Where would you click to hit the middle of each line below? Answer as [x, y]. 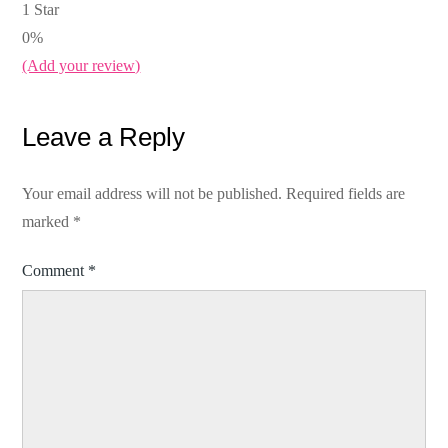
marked [48, 222]
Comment [55, 271]
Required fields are [346, 194]
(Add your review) [81, 66]
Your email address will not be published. [152, 194]
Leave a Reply [104, 137]
